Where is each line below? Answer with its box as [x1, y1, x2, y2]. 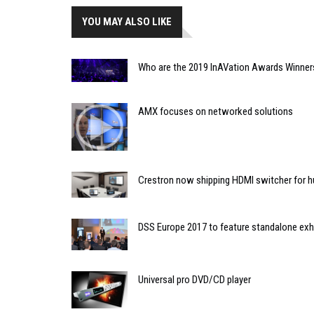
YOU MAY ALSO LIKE [82, 15, 172, 29]
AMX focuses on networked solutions [138, 105, 293, 118]
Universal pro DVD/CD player [138, 273, 251, 286]
